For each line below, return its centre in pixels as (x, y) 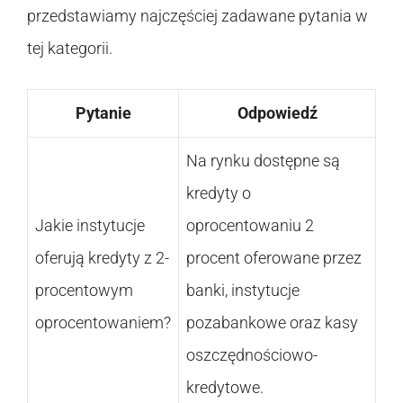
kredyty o (219, 193)
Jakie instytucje (90, 225)
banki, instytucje (243, 290)
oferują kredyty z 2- (102, 257)
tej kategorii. (70, 48)
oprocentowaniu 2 (250, 225)
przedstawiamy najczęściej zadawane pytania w (197, 15)
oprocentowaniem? (103, 322)
